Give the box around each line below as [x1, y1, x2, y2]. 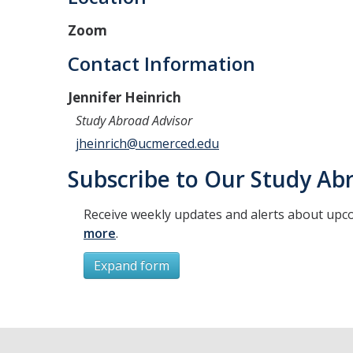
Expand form [94, 257, 169, 274]
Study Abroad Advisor [76, 112, 192, 129]
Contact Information [68, 50, 255, 76]
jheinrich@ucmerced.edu [76, 135, 219, 152]
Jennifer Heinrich [68, 88, 181, 106]
